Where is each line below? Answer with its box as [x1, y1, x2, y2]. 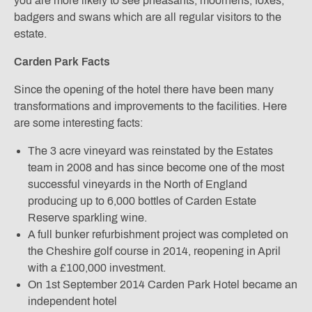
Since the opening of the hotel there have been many [14, 84, 274, 96]
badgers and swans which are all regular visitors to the [14, 11, 281, 24]
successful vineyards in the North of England [28, 178, 247, 191]
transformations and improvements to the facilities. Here [14, 100, 287, 113]
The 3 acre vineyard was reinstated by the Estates [28, 145, 273, 157]
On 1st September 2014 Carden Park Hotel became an [28, 279, 297, 291]
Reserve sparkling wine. [28, 212, 147, 224]
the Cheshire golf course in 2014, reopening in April [28, 245, 281, 258]
